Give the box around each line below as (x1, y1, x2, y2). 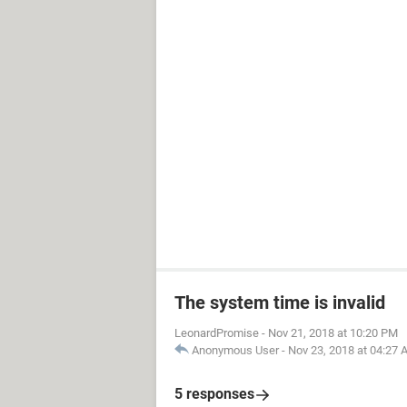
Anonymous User (192, 343, 279, 357)
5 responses (174, 385, 254, 402)
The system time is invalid (174, 292, 385, 313)
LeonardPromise (174, 326, 259, 340)
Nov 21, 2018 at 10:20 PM (268, 326, 398, 340)
